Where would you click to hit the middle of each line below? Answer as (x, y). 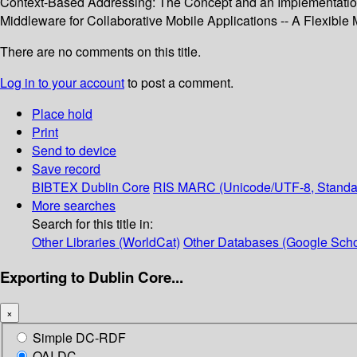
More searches (74, 206)
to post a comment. (179, 83)
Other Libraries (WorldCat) (106, 242)
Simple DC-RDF (79, 338)
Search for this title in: (92, 224)
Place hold (62, 114)
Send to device (74, 151)
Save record (66, 169)
